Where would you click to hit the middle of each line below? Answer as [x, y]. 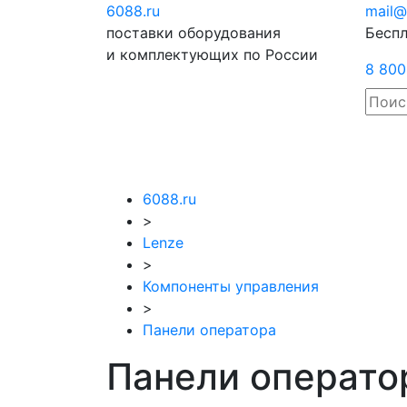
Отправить [342, 11]
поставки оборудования [194, 33]
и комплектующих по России [212, 55]
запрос [328, 33]
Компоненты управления [231, 286]
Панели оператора [209, 330]
